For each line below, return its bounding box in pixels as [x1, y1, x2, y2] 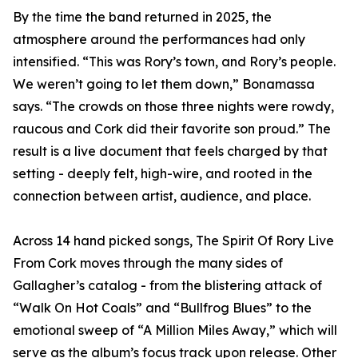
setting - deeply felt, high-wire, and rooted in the [13, 165, 312, 182]
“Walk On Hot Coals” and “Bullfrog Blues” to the [13, 300, 312, 316]
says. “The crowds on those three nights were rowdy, [13, 98, 334, 115]
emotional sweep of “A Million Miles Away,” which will [13, 322, 337, 339]
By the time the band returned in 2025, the [13, 9, 272, 26]
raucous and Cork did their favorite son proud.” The [13, 121, 331, 137]
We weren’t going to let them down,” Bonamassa [13, 76, 315, 93]
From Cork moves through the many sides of [13, 255, 283, 272]
